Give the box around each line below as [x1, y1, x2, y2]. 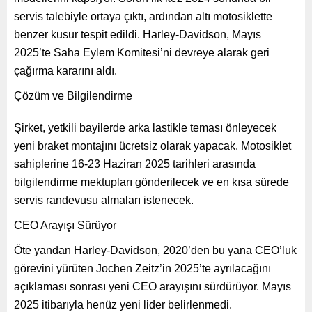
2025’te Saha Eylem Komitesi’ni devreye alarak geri [14, 46, 270, 58]
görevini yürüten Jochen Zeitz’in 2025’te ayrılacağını [14, 262, 271, 274]
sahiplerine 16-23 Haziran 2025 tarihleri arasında [14, 157, 256, 170]
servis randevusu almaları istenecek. [14, 194, 194, 206]
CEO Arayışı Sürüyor [14, 219, 116, 231]
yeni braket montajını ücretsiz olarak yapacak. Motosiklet [14, 139, 291, 152]
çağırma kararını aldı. [14, 64, 117, 77]
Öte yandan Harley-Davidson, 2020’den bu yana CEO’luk [14, 244, 297, 256]
